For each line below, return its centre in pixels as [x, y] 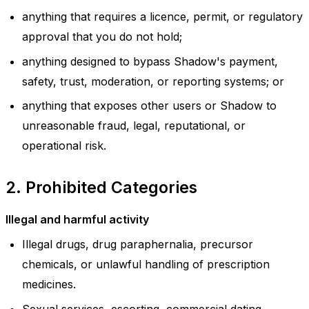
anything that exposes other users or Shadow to [149, 105]
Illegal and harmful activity [77, 219]
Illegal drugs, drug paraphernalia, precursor [138, 245]
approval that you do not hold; [102, 37]
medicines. [49, 285]
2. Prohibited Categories [101, 187]
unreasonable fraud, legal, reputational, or [134, 125]
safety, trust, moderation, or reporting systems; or [153, 81]
